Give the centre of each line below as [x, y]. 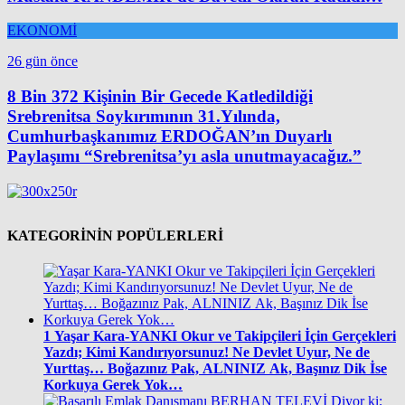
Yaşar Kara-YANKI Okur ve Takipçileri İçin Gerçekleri [225, 336]
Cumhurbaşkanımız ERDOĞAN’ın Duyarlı [170, 136]
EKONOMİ [42, 31]
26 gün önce [42, 61]
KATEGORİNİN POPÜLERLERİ [115, 235]
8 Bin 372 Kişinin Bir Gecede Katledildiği [160, 96]
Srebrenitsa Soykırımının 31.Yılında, [144, 116]
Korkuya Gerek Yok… [113, 385]
